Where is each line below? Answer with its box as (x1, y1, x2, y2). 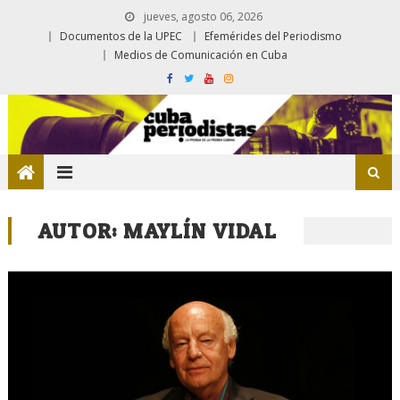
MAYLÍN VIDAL (123, 217, 277, 244)
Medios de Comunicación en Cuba (114, 47, 287, 62)
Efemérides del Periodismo (204, 29, 342, 44)
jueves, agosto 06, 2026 (140, 9, 262, 24)
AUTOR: (37, 217, 124, 244)
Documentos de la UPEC (60, 29, 182, 44)
